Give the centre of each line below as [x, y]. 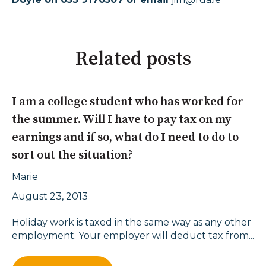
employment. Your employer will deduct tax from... [133, 236]
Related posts [133, 60]
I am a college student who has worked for [128, 102]
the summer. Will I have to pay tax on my [121, 119]
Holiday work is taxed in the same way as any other [132, 223]
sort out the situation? [72, 155]
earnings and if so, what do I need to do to [125, 137]
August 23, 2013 [50, 197]
